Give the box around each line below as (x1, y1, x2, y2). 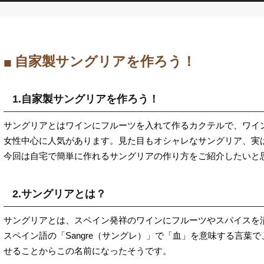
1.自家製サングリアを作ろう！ (12, 93, 159, 105)
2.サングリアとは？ (12, 187, 106, 200)
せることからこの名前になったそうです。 (4, 245, 171, 256)
